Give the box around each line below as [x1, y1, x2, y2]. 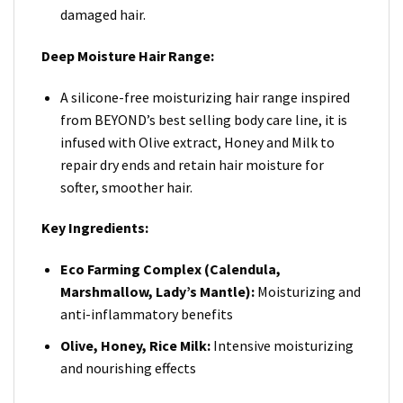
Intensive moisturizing [210, 336, 354, 354]
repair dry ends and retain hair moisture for [59, 155, 324, 174]
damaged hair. [59, 4, 146, 23]
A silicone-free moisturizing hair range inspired [59, 87, 350, 106]
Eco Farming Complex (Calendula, [59, 260, 281, 279]
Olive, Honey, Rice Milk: [59, 336, 210, 354]
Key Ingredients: [41, 219, 148, 237]
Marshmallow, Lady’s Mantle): [59, 282, 255, 301]
